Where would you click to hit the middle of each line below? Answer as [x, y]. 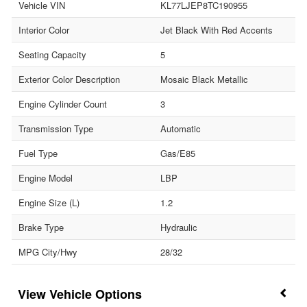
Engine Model [46, 177]
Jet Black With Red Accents [217, 29]
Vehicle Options [96, 294]
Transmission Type [56, 128]
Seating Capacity [52, 54]
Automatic [181, 128]
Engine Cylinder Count [63, 103]
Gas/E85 [178, 153]
